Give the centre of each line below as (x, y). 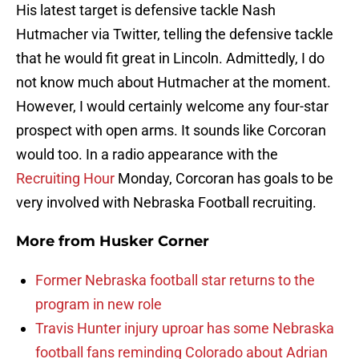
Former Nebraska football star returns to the (175, 280)
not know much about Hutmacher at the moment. (173, 83)
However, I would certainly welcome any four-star (172, 107)
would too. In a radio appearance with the (147, 155)
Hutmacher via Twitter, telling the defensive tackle (175, 34)
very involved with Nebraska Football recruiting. (166, 203)
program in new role (99, 305)
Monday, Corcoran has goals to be (224, 179)
